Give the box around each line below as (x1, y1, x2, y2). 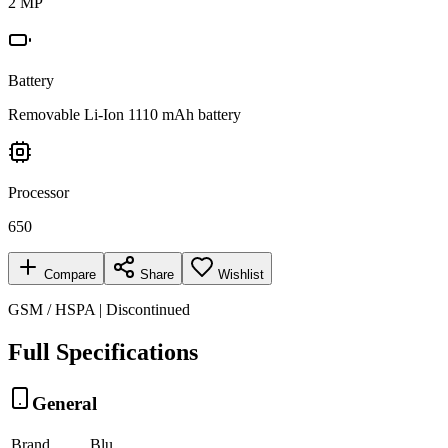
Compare (40, 266, 96, 282)
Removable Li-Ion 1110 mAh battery (8, 105, 241, 123)
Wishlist (218, 266, 264, 282)
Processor (8, 183, 69, 201)
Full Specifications (8, 338, 198, 365)
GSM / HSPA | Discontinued (8, 300, 190, 318)
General (32, 392, 97, 414)
